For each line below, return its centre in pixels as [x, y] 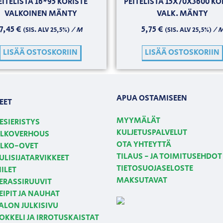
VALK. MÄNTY [182, 13]
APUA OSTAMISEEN [152, 98]
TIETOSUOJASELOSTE [155, 169]
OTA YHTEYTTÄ [144, 145]
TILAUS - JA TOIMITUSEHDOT [169, 157]
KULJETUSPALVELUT [152, 133]
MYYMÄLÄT [138, 121]
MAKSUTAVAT [142, 181]
